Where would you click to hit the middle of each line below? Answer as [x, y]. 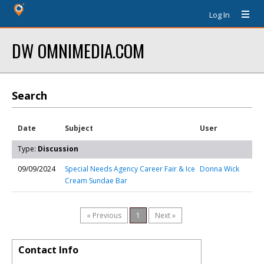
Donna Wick [220, 169]
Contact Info [48, 250]
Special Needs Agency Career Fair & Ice [130, 169]
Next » [165, 215]
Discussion [58, 149]
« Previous [104, 215]
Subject [79, 128]
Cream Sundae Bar [96, 181]
